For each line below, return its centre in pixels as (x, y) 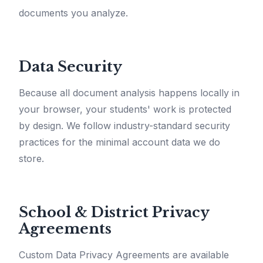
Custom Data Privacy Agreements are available (124, 255)
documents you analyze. (73, 13)
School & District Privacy (114, 213)
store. (31, 159)
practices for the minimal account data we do (119, 142)
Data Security (70, 67)
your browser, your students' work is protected (125, 109)
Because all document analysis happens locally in (129, 93)
